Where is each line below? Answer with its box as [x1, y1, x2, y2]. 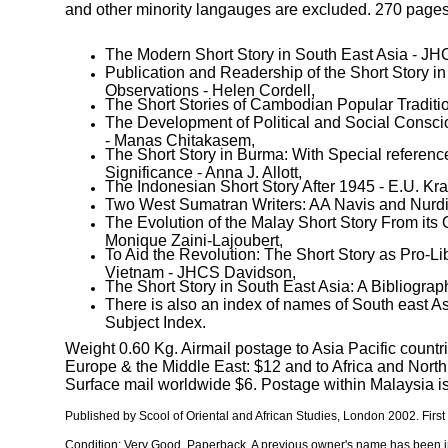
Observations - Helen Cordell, [105, 82, 315, 96]
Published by [65, 409, 139, 423]
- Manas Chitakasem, [105, 132, 255, 146]
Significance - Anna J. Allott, [105, 164, 302, 178]
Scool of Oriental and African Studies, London [139, 409, 385, 423]
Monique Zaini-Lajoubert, [105, 232, 283, 246]
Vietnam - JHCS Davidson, [105, 264, 296, 278]
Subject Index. [105, 314, 206, 328]
